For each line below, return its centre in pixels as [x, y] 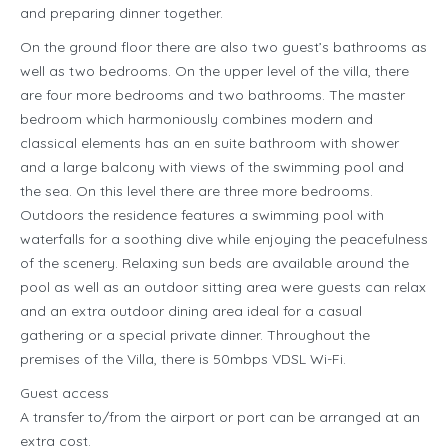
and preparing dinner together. [121, 13]
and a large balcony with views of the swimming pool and [212, 167]
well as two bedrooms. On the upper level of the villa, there [214, 71]
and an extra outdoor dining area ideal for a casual [191, 311]
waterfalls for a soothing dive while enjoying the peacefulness [224, 239]
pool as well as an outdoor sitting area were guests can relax [223, 287]
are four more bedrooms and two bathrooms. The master [212, 95]
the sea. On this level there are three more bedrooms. [196, 191]
